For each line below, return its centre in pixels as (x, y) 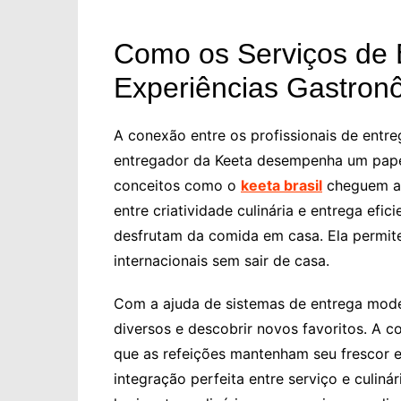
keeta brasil (282, 186)
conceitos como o (177, 186)
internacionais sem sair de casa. (222, 261)
